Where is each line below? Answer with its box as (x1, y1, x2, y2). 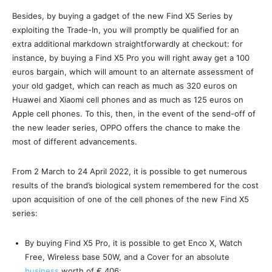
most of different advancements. (12, 136, 137, 146)
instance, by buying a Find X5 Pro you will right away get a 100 (12, 52, 250, 63)
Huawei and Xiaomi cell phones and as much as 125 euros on (12, 94, 243, 104)
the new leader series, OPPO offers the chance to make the (12, 122, 240, 132)
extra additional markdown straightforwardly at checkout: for (12, 38, 243, 49)
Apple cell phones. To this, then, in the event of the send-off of (12, 108, 256, 118)
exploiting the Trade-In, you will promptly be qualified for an (12, 24, 239, 35)
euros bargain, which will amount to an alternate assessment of (12, 66, 254, 76)
